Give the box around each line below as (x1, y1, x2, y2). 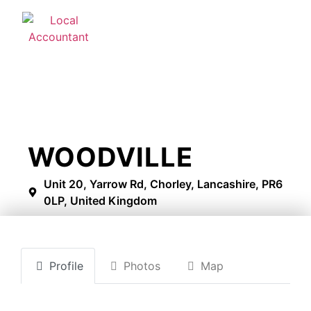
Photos (124, 258, 160, 273)
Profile (49, 258, 83, 273)
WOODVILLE (28, 141, 193, 173)
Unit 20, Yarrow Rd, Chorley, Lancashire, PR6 (43, 177, 283, 191)
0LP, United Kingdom (43, 194, 157, 208)
